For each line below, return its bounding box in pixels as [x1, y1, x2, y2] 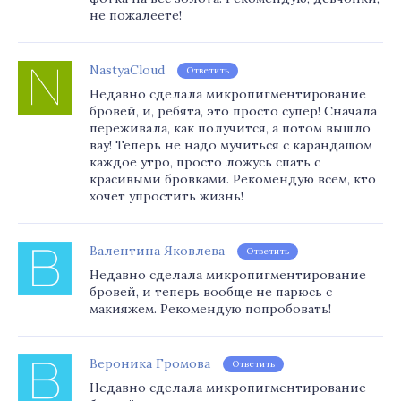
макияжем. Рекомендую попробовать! [90, 301, 331, 317]
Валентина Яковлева [90, 243, 225, 259]
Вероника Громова [90, 355, 210, 371]
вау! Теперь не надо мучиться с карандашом [90, 137, 372, 153]
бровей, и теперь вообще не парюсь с [90, 284, 332, 300]
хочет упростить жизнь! [90, 188, 243, 204]
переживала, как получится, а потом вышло [90, 120, 371, 136]
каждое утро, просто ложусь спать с [90, 154, 320, 170]
